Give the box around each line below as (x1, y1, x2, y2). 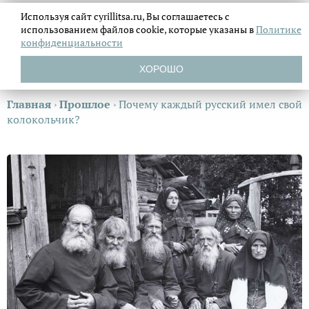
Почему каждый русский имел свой (119, 97, 302, 112)
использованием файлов (21, 23, 136, 36)
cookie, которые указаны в (136, 23, 256, 36)
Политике (256, 23, 301, 36)
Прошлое (59, 97, 110, 112)
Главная (7, 97, 51, 112)
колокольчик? (7, 112, 80, 127)
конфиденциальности (21, 36, 123, 49)
